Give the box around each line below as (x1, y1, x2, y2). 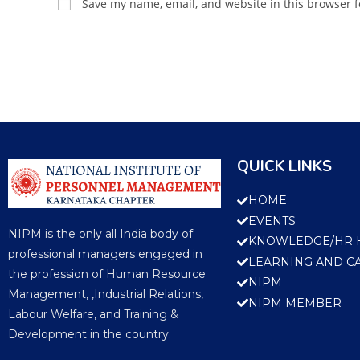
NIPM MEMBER (248, 295, 342, 310)
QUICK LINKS (237, 156, 332, 177)
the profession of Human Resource (8, 267, 206, 282)
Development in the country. (8, 327, 171, 342)
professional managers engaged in (8, 247, 202, 262)
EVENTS (248, 213, 296, 228)
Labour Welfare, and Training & (8, 307, 178, 322)
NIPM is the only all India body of (8, 227, 193, 242)
